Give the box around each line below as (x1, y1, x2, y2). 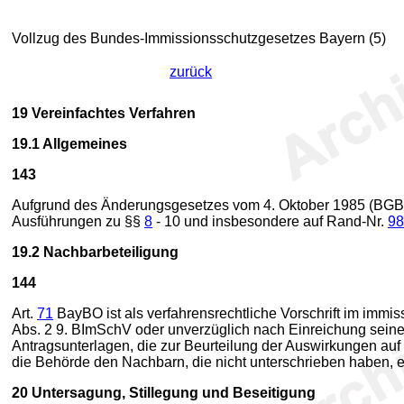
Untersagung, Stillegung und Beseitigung (28, 385, 316, 400)
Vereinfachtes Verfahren (28, 106, 196, 121)
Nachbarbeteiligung (40, 244, 179, 260)
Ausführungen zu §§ (12, 214, 144, 229)
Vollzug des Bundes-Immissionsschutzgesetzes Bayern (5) (12, 31, 386, 46)
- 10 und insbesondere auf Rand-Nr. (152, 214, 388, 229)
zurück (170, 64, 212, 79)
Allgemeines (40, 136, 127, 151)
